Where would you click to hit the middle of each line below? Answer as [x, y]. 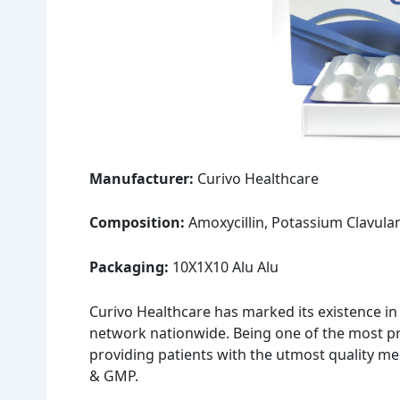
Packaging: [129, 267]
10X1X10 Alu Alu [224, 267]
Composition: [137, 223]
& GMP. [116, 375]
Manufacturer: [142, 178]
